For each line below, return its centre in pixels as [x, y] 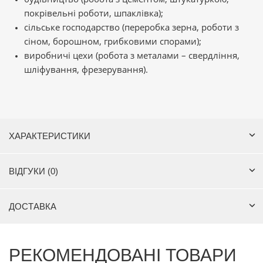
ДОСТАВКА [33, 207]
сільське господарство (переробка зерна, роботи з [131, 27]
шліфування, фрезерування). [87, 70]
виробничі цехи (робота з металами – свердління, [132, 55]
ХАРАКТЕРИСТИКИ [50, 136]
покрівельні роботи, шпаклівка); [94, 13]
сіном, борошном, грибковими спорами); [113, 41]
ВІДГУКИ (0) [33, 171]
